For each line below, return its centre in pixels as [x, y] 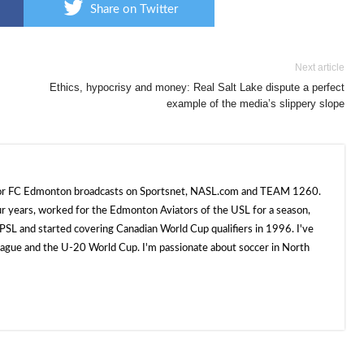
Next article [320, 67]
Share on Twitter [134, 9]
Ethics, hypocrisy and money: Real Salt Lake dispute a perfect [197, 87]
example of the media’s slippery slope [256, 104]
